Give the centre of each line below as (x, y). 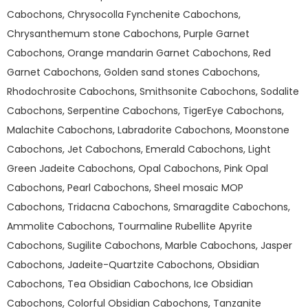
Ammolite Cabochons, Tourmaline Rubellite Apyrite (130, 226)
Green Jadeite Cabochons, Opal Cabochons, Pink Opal (137, 168)
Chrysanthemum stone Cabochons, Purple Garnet (128, 33)
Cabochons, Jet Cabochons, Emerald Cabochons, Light (139, 149)
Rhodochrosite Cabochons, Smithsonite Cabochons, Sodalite (153, 91)
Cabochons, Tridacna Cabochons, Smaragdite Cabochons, (148, 207)
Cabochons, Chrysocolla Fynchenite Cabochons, (124, 14)
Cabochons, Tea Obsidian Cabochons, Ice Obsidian (130, 284)
